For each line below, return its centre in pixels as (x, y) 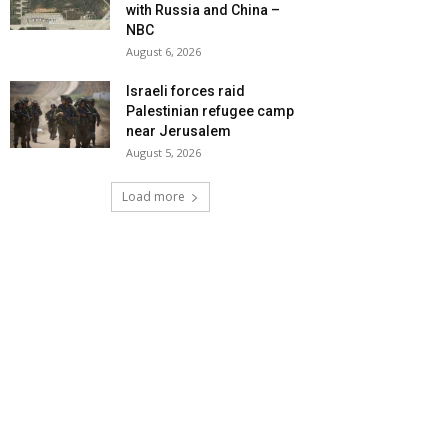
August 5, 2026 (163, 153)
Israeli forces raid (185, 91)
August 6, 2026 (163, 52)
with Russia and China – (203, 10)
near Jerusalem (178, 131)
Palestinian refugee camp (210, 111)
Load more (153, 197)
